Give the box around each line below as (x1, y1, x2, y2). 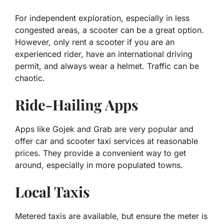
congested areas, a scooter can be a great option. (15, 24, 204, 35)
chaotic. (15, 72, 45, 83)
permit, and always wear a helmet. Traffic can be (15, 60, 199, 71)
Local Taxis (15, 181, 89, 201)
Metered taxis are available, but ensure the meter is (15, 210, 207, 221)
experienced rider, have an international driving (15, 48, 192, 59)
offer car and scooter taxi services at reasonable (15, 135, 198, 146)
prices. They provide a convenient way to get (15, 147, 186, 158)
